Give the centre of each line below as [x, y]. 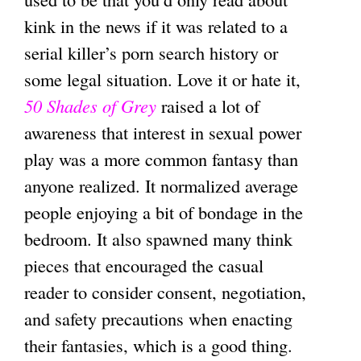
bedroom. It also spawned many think [158, 238]
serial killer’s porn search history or [151, 52]
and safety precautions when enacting [158, 318]
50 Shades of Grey [90, 105]
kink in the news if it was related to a [156, 25]
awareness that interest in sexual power [163, 132]
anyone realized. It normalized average [161, 185]
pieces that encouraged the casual [144, 265]
